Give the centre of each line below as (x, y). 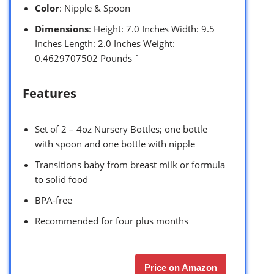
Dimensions (62, 28)
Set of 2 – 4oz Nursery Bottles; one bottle (121, 129)
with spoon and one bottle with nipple (115, 143)
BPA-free (54, 200)
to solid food (61, 179)
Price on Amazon (181, 267)
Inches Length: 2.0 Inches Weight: (105, 43)
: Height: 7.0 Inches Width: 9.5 (152, 28)
